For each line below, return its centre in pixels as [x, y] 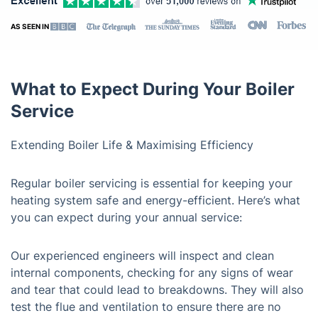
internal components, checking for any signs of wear [152, 273]
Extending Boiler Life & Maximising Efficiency [132, 145]
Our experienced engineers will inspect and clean [142, 256]
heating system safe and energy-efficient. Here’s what [155, 200]
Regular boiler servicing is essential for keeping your [152, 183]
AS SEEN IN [31, 26]
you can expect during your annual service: [126, 217]
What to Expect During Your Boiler [153, 89]
